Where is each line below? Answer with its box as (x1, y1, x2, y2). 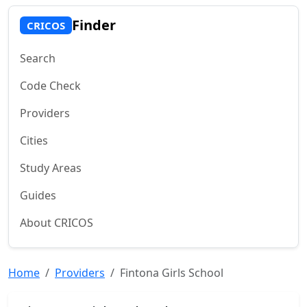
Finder (71, 16, 116, 34)
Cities (20, 133, 48, 148)
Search (20, 51, 56, 66)
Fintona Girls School (120, 265, 223, 280)
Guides (20, 188, 56, 203)
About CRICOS (20, 215, 93, 230)
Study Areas (20, 160, 82, 175)
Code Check (20, 78, 81, 93)
